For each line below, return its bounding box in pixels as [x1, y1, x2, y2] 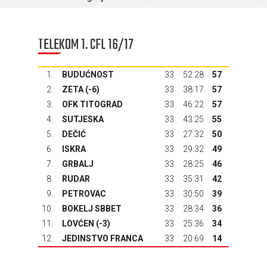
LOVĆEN [62, 219, 94, 228]
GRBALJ [62, 159, 94, 169]
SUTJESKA [62, 114, 104, 124]
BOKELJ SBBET [62, 204, 122, 213]
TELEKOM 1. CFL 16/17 [38, 34, 133, 56]
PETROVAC [62, 189, 106, 198]
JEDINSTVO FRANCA [62, 234, 143, 243]
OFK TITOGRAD [62, 100, 123, 109]
